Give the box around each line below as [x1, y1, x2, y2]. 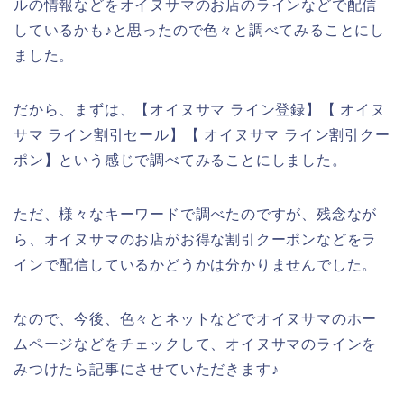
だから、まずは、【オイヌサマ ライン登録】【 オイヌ [14, 101, 386, 117]
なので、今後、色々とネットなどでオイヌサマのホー [14, 310, 378, 326]
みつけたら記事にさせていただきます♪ [14, 361, 280, 377]
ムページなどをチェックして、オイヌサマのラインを [14, 335, 378, 352]
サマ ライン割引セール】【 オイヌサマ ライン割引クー [14, 126, 390, 142]
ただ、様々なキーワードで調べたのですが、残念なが [14, 206, 378, 222]
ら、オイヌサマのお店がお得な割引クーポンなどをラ [14, 231, 378, 247]
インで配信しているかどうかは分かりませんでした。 [14, 256, 378, 272]
